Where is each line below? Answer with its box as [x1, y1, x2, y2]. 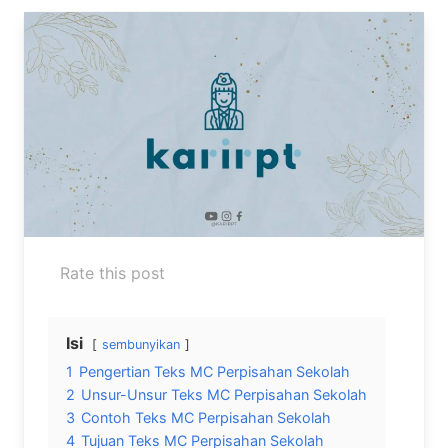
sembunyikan [102, 336, 180, 352]
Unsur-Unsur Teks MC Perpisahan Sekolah [81, 385, 367, 403]
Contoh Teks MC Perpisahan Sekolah [81, 408, 331, 426]
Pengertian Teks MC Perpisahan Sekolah [79, 362, 350, 380]
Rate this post [60, 262, 165, 283]
